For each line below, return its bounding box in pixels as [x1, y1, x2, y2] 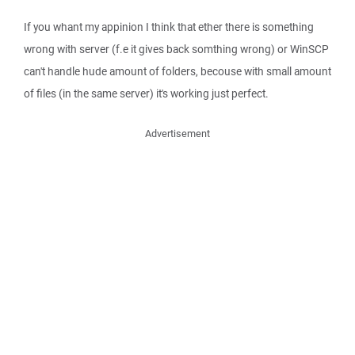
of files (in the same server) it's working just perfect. [24, 86, 269, 101]
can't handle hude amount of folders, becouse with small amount [24, 64, 331, 78]
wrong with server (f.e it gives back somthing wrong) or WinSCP [24, 42, 329, 56]
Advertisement [145, 127, 210, 140]
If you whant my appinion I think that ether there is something [24, 20, 314, 34]
